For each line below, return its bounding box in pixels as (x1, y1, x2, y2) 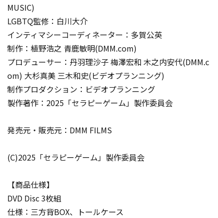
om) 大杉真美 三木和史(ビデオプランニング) (7, 70, 164, 81)
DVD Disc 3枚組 (7, 192, 61, 204)
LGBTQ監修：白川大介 (7, 15, 88, 27)
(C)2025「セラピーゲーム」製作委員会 (7, 151, 145, 163)
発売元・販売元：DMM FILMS (7, 124, 112, 136)
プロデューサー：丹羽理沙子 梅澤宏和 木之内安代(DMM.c (7, 56, 209, 68)
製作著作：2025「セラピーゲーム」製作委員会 (7, 97, 173, 109)
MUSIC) (7, 1, 35, 13)
